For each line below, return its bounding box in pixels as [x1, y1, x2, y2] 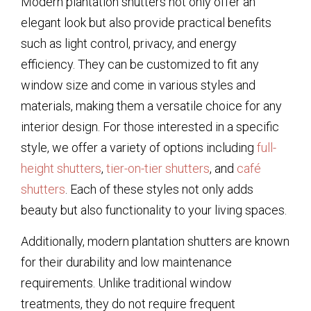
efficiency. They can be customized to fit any [21, 57, 259, 72]
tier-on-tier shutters [106, 161, 210, 176]
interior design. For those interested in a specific [21, 119, 279, 135]
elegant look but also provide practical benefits [21, 15, 271, 31]
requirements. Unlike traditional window [21, 275, 232, 290]
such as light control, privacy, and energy [21, 36, 237, 51]
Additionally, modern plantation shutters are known [21, 233, 289, 249]
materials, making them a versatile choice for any [21, 99, 282, 114]
